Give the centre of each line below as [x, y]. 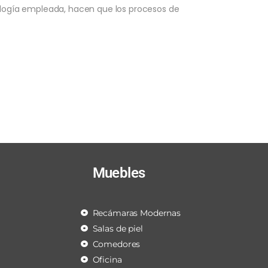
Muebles [119, 173]
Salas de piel [118, 229]
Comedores [116, 244]
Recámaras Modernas [136, 213]
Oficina [107, 260]
